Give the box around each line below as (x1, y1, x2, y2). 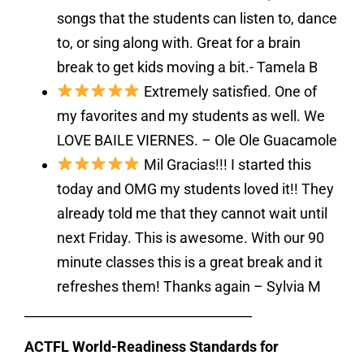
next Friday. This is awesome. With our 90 (57, 228, 324, 246)
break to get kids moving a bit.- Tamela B (57, 58, 318, 76)
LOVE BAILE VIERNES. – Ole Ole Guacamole (57, 131, 337, 149)
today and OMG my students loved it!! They (57, 180, 334, 197)
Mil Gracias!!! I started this (143, 155, 311, 173)
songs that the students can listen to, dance (57, 9, 337, 27)
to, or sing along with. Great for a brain (57, 33, 301, 51)
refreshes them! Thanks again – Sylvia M (57, 277, 321, 295)
